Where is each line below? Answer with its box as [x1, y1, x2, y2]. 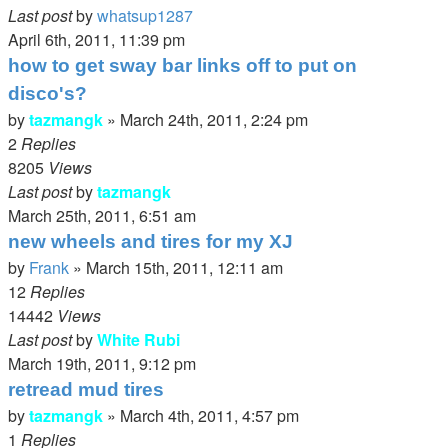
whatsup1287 [97, 4, 193, 27]
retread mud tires [8, 379, 164, 400]
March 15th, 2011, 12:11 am [86, 256, 283, 279]
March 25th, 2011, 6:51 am [8, 204, 196, 227]
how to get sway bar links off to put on [8, 55, 357, 76]
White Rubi [97, 328, 180, 351]
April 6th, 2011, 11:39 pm [8, 28, 185, 51]
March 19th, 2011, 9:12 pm [8, 352, 196, 375]
